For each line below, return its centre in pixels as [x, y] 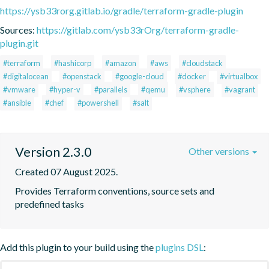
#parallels [111, 89]
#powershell [98, 102]
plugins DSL [180, 247]
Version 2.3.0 [53, 151]
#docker [192, 76]
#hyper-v [65, 89]
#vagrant [240, 89]
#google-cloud [140, 76]
